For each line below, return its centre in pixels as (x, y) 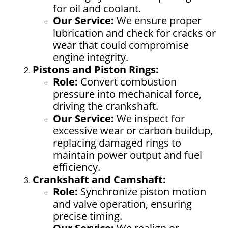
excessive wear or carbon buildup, (133, 130)
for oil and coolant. (97, 8)
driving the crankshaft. (106, 106)
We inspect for (149, 118)
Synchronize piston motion (142, 191)
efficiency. (77, 167)
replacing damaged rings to (117, 142)
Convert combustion (127, 81)
